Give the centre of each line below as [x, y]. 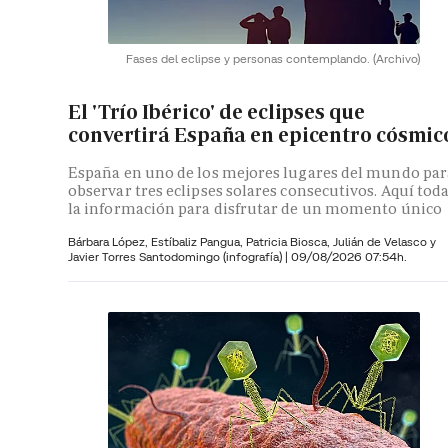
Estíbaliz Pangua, [198, 241]
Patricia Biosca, [289, 241]
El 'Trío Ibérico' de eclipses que [216, 112]
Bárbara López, [109, 241]
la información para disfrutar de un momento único [255, 208]
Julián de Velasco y [384, 241]
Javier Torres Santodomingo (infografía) [176, 256]
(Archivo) [396, 58]
